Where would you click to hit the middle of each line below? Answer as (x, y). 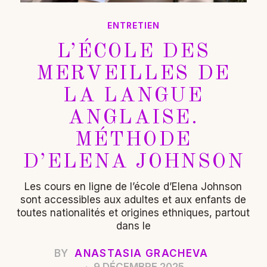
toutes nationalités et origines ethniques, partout (133, 212)
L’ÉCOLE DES (133, 52)
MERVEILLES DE (133, 74)
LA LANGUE (133, 96)
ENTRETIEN (133, 25)
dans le (133, 226)
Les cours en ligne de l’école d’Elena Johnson (133, 186)
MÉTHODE (133, 140)
